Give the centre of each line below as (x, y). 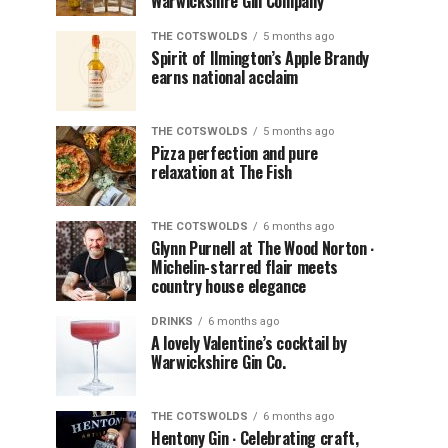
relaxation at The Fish (221, 171)
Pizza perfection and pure (234, 152)
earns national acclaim (224, 76)
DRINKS (172, 321)
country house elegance (228, 285)
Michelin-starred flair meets (245, 266)
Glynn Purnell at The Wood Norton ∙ (263, 247)
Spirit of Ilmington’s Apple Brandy (260, 57)
